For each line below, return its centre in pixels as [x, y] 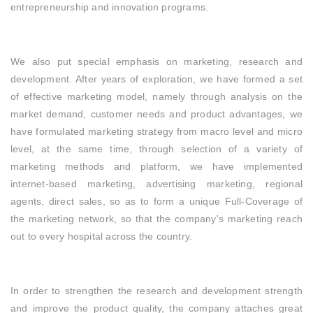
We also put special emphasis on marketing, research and [156, 62]
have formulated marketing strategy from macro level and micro [156, 132]
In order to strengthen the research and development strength [156, 291]
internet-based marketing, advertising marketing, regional [156, 184]
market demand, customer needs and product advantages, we [156, 114]
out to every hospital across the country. [102, 236]
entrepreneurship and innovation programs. [110, 7]
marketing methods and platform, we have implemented [156, 167]
